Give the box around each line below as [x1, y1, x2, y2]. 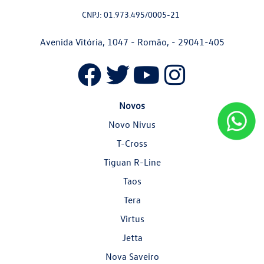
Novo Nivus [108, 118, 156, 130]
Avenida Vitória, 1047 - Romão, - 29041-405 [39, 36, 225, 48]
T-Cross [117, 137, 147, 149]
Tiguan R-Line [103, 156, 161, 168]
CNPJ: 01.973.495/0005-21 [82, 9, 180, 19]
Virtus [120, 213, 144, 225]
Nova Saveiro [105, 250, 159, 262]
